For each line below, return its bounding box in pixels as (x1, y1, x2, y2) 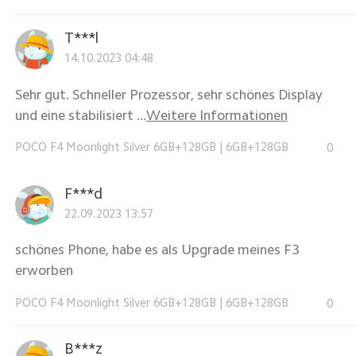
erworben (14, 263, 73, 278)
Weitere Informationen (145, 107, 288, 122)
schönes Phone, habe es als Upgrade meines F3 (14, 242, 300, 257)
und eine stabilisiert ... (14, 107, 146, 122)
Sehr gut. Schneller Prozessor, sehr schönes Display (14, 87, 323, 102)
